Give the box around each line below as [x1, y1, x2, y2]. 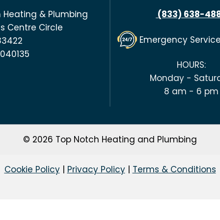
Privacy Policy [67, 164, 125, 175]
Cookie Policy [4, 164, 60, 175]
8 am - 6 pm [164, 85, 219, 97]
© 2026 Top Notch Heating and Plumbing [23, 134, 197, 145]
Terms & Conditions [132, 164, 216, 175]
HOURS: [177, 59, 206, 71]
